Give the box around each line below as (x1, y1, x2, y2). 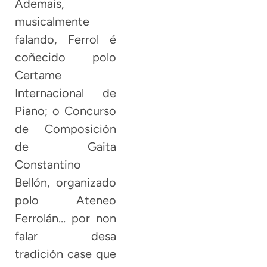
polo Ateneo (15, 193, 117, 207)
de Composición (15, 121, 117, 136)
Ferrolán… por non (15, 210, 117, 225)
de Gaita (15, 139, 117, 154)
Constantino (15, 157, 81, 172)
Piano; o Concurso (15, 103, 117, 118)
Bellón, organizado (15, 175, 117, 190)
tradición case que (15, 246, 117, 261)
